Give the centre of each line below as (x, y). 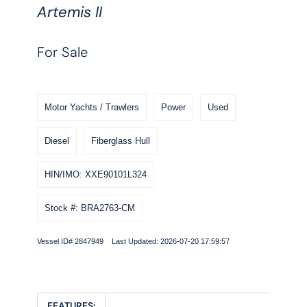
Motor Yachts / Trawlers (92, 108)
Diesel (57, 141)
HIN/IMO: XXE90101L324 (96, 175)
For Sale (63, 52)
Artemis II (70, 12)
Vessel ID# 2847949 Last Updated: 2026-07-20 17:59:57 (134, 242)
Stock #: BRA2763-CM (90, 208)
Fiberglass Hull (121, 141)
